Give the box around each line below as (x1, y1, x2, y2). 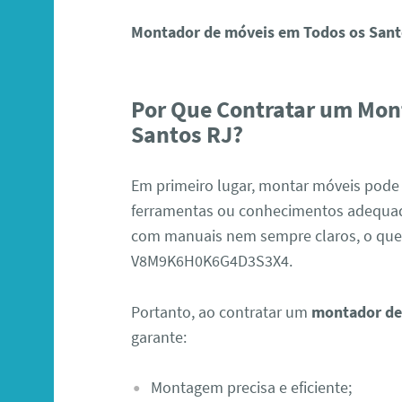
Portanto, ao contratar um (131, 301, 312, 322)
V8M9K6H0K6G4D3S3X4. (131, 249, 293, 271)
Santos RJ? (131, 119, 244, 149)
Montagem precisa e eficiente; (150, 377, 352, 398)
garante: (131, 326, 188, 347)
